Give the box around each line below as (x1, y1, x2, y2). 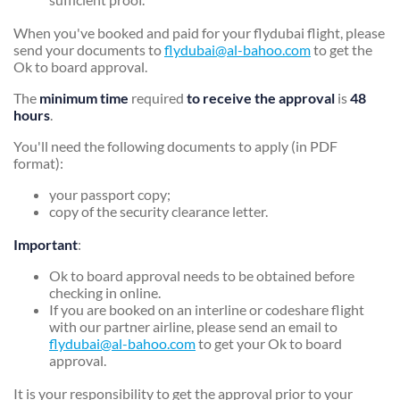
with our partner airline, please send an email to (49, 317, 337, 335)
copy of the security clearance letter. (49, 202, 271, 220)
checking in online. (49, 283, 161, 301)
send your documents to (13, 40, 164, 58)
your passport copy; (49, 185, 171, 203)
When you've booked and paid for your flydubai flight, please (13, 23, 385, 41)
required (129, 88, 187, 106)
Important (13, 235, 78, 253)
